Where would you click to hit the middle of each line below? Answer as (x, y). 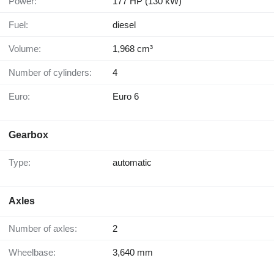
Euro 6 (126, 97)
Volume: (28, 49)
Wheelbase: (36, 253)
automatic (132, 163)
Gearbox (28, 135)
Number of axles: (46, 229)
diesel (124, 25)
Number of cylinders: (54, 73)
